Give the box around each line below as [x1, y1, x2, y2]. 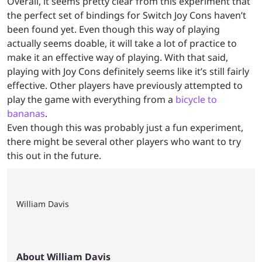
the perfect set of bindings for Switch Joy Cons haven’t [7, 8, 246, 22]
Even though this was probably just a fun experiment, [7, 120, 243, 134]
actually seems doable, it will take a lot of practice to [7, 36, 237, 50]
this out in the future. [7, 149, 104, 162]
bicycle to [175, 92, 217, 106]
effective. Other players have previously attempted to [7, 78, 243, 92]
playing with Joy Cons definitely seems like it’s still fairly [7, 64, 249, 78]
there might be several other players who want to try [7, 135, 241, 148]
